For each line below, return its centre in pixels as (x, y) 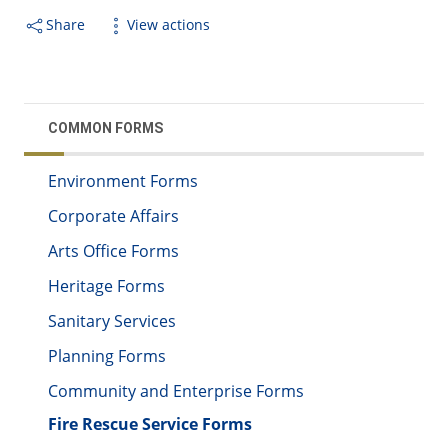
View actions (168, 24)
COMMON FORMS (105, 128)
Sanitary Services (112, 321)
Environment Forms (123, 181)
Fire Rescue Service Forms (150, 424)
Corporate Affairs (113, 216)
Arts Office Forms (113, 251)
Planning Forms (107, 356)
